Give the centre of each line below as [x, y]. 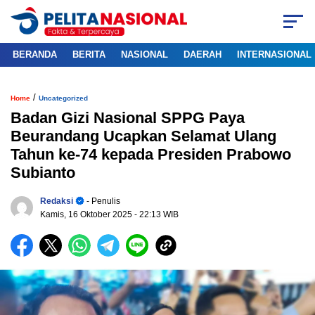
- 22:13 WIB [156, 215]
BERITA [89, 55]
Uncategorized [63, 98]
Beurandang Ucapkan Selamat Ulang [143, 136]
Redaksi [57, 201]
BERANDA [35, 55]
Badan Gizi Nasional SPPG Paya [128, 118]
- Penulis [102, 201]
